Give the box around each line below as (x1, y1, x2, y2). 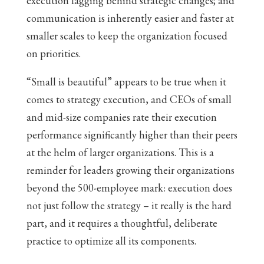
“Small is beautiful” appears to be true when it (26, 75, 226, 88)
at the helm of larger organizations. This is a (26, 146, 214, 159)
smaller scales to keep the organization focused (26, 29, 227, 42)
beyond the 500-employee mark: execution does (26, 181, 232, 194)
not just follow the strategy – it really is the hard (26, 199, 232, 212)
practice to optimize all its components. (26, 234, 196, 247)
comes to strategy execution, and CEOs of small (26, 93, 232, 106)
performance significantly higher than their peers (26, 128, 237, 141)
